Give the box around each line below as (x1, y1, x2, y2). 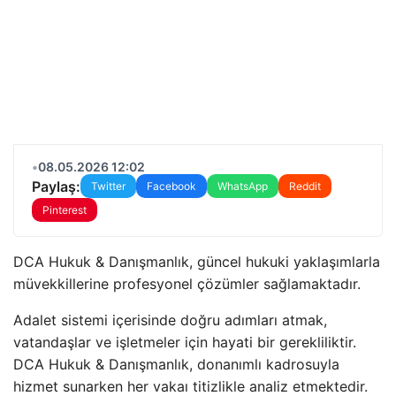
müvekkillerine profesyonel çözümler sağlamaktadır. (13, 275, 361, 293)
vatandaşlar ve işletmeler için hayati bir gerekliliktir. (13, 333, 356, 351)
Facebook (147, 179, 196, 193)
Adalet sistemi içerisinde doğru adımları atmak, (13, 311, 327, 329)
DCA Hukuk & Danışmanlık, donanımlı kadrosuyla (13, 355, 339, 373)
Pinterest (42, 203, 87, 217)
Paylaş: (32, 177, 80, 195)
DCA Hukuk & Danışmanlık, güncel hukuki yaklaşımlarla (13, 253, 380, 270)
